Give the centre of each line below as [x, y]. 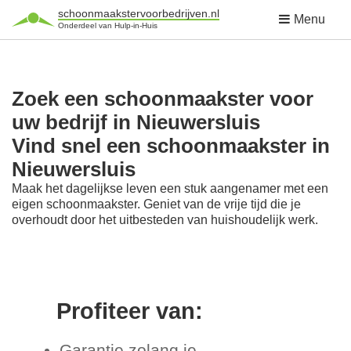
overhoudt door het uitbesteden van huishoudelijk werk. [165, 220]
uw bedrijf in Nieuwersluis [136, 122]
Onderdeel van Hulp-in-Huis [108, 25]
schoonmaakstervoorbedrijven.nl [139, 13]
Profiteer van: [129, 311]
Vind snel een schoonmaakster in [171, 146]
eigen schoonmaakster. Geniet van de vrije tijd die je [156, 204]
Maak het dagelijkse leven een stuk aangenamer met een [170, 188]
